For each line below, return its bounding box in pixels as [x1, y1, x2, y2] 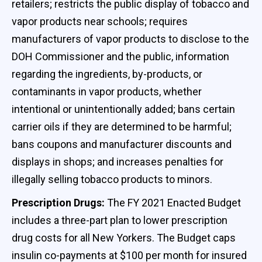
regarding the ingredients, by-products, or [12, 67, 202, 80]
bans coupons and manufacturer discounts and [12, 137, 232, 150]
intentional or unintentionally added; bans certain [12, 102, 235, 115]
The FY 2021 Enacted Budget [107, 196, 241, 209]
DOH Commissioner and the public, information [12, 50, 229, 63]
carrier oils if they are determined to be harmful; [12, 120, 232, 133]
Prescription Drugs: [12, 196, 107, 209]
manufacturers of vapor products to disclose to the [12, 32, 249, 45]
